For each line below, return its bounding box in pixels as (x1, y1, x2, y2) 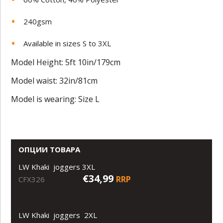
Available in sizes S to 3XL (23, 38, 111, 48)
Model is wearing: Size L (11, 93, 100, 105)
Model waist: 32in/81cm (11, 75, 98, 86)
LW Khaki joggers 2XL (18, 210, 98, 220)
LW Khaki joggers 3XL (18, 161, 96, 172)
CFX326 (18, 174, 45, 184)
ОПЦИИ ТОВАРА (18, 144, 81, 154)
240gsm (23, 16, 52, 26)
